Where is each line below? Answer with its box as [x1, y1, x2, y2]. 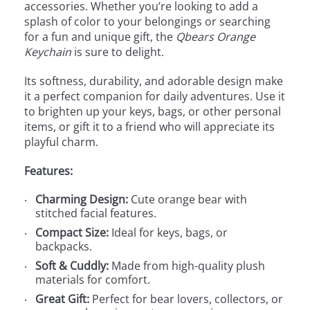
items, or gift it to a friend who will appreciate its [24, 118, 275, 134]
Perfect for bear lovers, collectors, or [89, 291, 283, 307]
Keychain [24, 44, 71, 60]
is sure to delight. [71, 44, 164, 60]
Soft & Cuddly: [35, 257, 109, 273]
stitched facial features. [35, 205, 156, 221]
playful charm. [24, 134, 98, 149]
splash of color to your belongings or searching [24, 13, 271, 29]
